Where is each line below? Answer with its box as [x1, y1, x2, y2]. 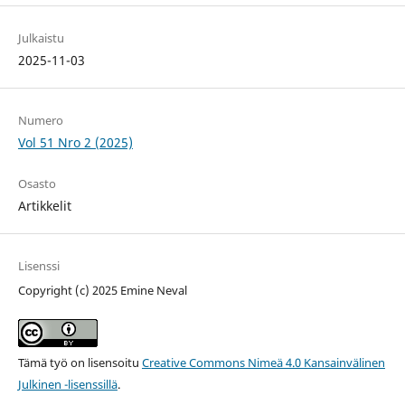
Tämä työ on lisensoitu [17, 353, 142, 371]
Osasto [17, 174, 56, 192]
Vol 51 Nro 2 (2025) [17, 133, 133, 151]
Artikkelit [17, 196, 71, 214]
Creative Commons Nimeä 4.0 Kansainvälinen [141, 353, 385, 371]
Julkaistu [17, 29, 64, 46]
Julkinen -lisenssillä [17, 375, 118, 392]
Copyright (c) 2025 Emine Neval [17, 281, 187, 298]
